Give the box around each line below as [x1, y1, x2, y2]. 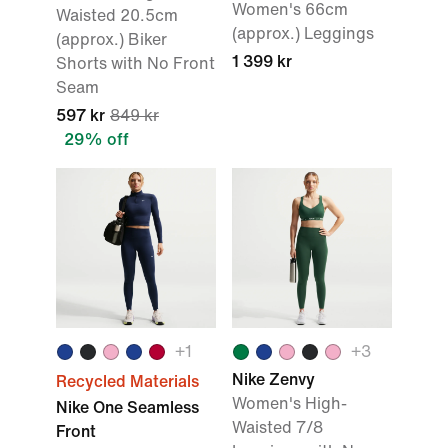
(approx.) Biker [56, 31, 167, 48]
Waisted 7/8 [232, 419, 323, 436]
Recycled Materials [56, 373, 199, 390]
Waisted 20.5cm [56, 7, 178, 24]
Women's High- [232, 395, 347, 412]
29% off [64, 131, 129, 148]
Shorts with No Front [56, 55, 215, 72]
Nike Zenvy [232, 371, 315, 388]
